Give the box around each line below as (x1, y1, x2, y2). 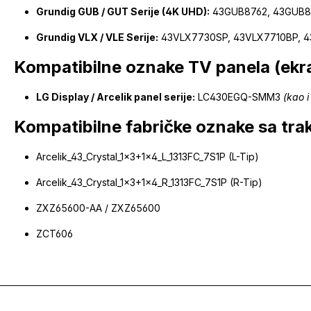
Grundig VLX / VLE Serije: (36, 31, 158, 44)
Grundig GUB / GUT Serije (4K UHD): (36, 6, 210, 18)
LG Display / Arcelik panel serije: (36, 91, 195, 103)
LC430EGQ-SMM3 (195, 91, 283, 103)
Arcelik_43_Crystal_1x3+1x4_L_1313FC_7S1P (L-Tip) (36, 151, 259, 163)
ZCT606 (36, 228, 73, 240)
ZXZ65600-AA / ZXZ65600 (36, 202, 160, 215)
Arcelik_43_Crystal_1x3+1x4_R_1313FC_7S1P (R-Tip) (36, 176, 262, 189)
